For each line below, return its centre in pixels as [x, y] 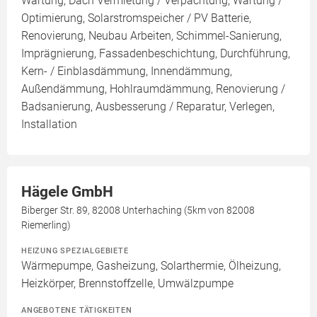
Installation [49, 125]
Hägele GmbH [67, 192]
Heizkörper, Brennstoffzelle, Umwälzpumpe [127, 284]
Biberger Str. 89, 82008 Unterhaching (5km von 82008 [138, 211]
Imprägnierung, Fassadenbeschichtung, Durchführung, [156, 54]
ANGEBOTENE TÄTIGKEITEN [77, 310]
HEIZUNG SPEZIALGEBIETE [75, 251]
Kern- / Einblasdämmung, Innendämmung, [127, 71]
